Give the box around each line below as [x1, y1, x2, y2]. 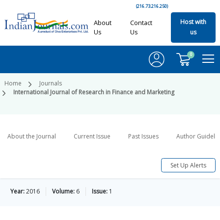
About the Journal [7, 132, 56, 141]
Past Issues [128, 132, 159, 141]
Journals [39, 79, 62, 88]
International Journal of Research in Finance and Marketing [13, 88, 174, 97]
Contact [130, 18, 152, 27]
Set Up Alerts [170, 161, 206, 169]
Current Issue [74, 132, 110, 141]
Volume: [52, 187, 75, 196]
